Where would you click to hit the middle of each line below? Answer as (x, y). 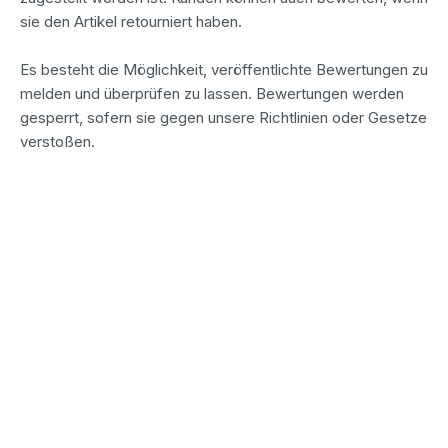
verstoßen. (57, 141)
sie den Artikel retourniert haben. (131, 21)
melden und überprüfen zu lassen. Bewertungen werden (212, 93)
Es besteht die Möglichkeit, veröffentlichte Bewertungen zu (224, 69)
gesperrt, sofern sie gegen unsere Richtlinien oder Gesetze (223, 117)
